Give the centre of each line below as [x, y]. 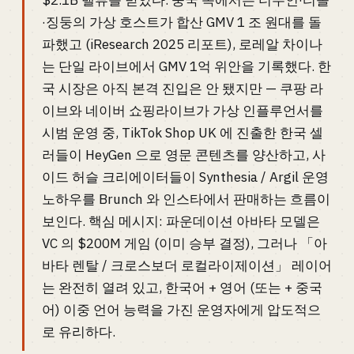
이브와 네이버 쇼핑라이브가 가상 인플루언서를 [183, 111]
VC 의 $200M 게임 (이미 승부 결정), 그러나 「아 [185, 243]
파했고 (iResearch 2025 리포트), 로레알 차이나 [182, 44]
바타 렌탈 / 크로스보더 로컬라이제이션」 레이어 [187, 265]
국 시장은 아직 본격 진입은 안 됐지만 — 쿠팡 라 [183, 88]
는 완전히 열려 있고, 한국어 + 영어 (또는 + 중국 [182, 288]
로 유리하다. [79, 332]
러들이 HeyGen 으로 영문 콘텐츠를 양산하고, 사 [184, 155]
